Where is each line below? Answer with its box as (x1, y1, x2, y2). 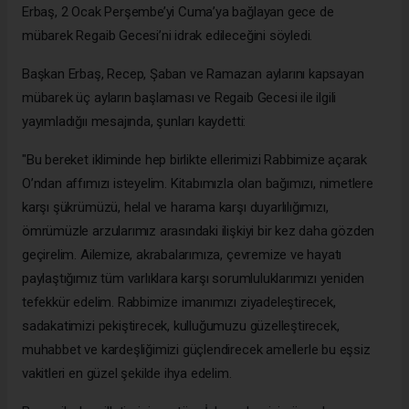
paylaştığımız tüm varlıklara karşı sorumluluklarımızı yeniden (22, 270, 365, 288)
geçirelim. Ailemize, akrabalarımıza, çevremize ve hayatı (22, 246, 342, 264)
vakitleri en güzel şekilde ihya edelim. (22, 365, 232, 383)
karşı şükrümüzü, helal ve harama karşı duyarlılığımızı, (22, 199, 329, 216)
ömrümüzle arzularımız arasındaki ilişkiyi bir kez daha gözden (22, 223, 375, 240)
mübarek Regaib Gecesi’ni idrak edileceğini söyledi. (22, 27, 313, 45)
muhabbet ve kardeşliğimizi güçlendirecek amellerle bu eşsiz (22, 341, 371, 359)
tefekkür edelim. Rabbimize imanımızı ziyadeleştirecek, (22, 294, 336, 311)
